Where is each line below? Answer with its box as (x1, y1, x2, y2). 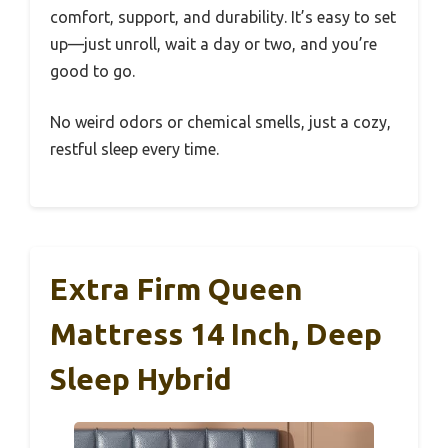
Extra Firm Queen (50, 271, 303, 306)
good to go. (50, 61, 135, 80)
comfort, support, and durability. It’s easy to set (50, 7, 396, 26)
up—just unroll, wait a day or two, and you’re (50, 34, 377, 53)
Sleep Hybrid (50, 361, 232, 396)
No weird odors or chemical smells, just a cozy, (50, 112, 391, 131)
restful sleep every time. (50, 139, 219, 158)
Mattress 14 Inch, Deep (50, 316, 382, 351)
